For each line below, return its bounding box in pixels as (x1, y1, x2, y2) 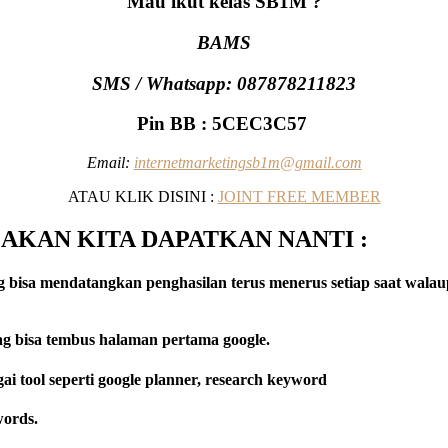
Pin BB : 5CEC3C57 (136, 113, 312, 135)
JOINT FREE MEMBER (217, 187, 381, 205)
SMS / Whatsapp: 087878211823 (92, 72, 356, 94)
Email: (86, 153, 134, 171)
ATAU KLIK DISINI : (67, 187, 218, 205)
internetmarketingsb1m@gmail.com (133, 153, 362, 171)
